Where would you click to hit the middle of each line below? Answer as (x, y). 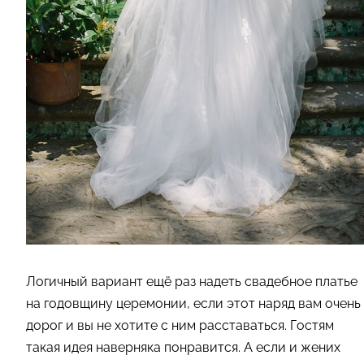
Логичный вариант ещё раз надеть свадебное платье (192, 281)
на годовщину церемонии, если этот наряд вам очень (193, 303)
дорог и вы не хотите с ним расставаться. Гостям (180, 325)
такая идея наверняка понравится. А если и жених (183, 347)
